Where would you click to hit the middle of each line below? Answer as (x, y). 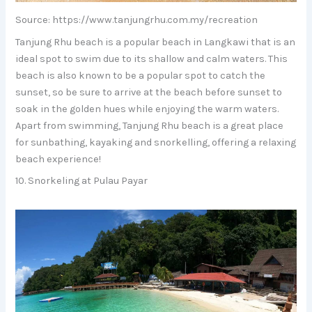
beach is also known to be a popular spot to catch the (141, 75)
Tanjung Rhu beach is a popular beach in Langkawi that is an (156, 42)
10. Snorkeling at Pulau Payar (82, 180)
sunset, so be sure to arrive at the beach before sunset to (149, 92)
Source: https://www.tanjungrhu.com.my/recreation (137, 20)
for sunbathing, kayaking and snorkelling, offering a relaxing (156, 142)
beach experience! (58, 159)
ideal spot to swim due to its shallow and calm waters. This (152, 58)
